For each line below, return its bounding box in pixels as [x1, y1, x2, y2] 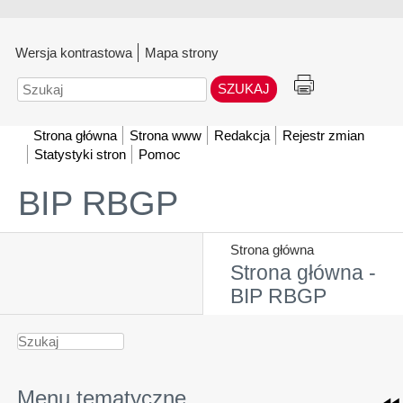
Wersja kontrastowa [15, 45, 132, 60]
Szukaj [17, 76, 58, 92]
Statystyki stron [34, 147, 126, 162]
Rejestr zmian [282, 128, 364, 143]
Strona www [130, 128, 201, 143]
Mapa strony [145, 45, 219, 60]
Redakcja [214, 128, 270, 143]
